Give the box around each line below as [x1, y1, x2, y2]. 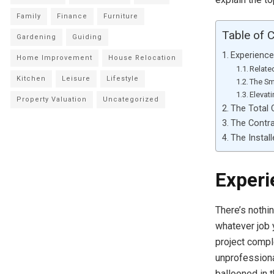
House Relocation [108, 54, 176, 62]
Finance [57, 12, 87, 20]
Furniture [103, 12, 138, 20]
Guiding [72, 33, 102, 41]
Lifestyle [106, 75, 139, 83]
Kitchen [17, 75, 46, 83]
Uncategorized [103, 95, 159, 103]
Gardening [17, 33, 56, 41]
